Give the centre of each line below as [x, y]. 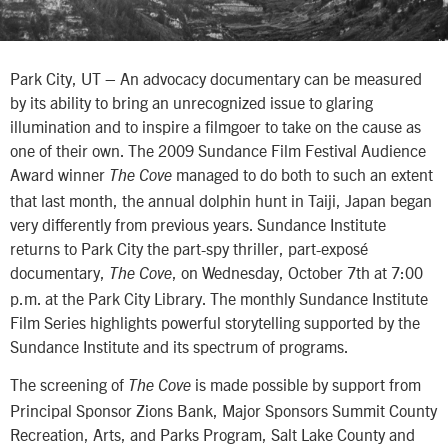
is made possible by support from [306, 384]
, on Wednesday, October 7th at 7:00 [297, 271]
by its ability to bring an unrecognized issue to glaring [191, 101]
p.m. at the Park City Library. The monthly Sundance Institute [219, 297]
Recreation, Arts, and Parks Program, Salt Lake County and [212, 434]
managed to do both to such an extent [302, 173]
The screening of [69, 384]
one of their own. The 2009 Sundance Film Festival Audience [218, 149]
